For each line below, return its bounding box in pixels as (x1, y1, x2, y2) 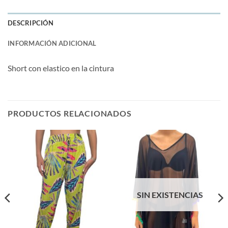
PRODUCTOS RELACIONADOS (8, 108, 132, 118)
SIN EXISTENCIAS (136, 190, 203, 200)
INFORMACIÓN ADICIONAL (8, 39, 97, 47)
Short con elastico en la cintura (8, 63, 114, 73)
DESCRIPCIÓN (8, 18, 53, 27)
